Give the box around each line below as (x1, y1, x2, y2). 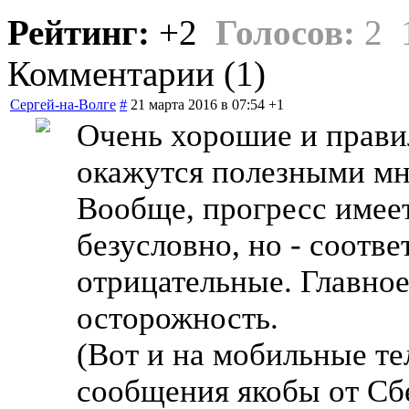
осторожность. (77, 299, 278, 336)
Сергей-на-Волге (10, 96, 116, 112)
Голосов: (215, 12, 355, 52)
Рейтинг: (7, 12, 159, 52)
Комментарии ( (7, 53, 236, 93)
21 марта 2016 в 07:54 (131, 96, 265, 112)
